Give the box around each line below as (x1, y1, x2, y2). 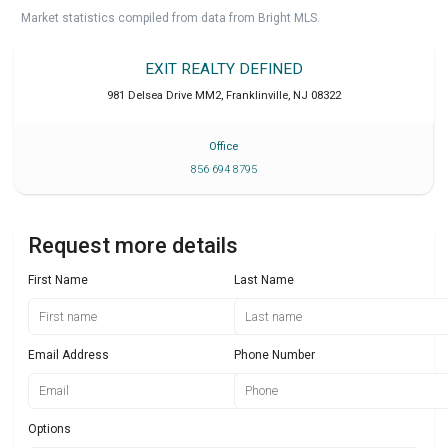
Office (209, 140, 238, 154)
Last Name (234, 272, 294, 287)
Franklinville (226, 89, 288, 103)
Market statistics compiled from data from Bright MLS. (21, 11, 320, 26)
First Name (28, 272, 88, 287)
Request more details (28, 232, 238, 258)
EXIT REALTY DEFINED (145, 60, 303, 79)
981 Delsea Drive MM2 (107, 89, 221, 103)
